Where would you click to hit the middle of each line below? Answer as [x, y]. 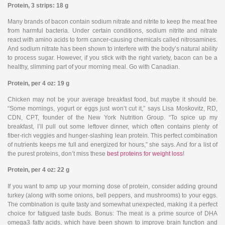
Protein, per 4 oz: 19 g [38, 83]
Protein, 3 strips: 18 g [38, 5]
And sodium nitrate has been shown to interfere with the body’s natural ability [113, 49]
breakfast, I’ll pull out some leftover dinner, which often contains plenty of [113, 127]
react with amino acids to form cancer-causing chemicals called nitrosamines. [113, 40]
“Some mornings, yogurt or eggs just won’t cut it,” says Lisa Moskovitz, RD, [113, 109]
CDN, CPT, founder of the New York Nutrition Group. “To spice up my [113, 118]
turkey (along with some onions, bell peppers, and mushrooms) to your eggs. [113, 195]
